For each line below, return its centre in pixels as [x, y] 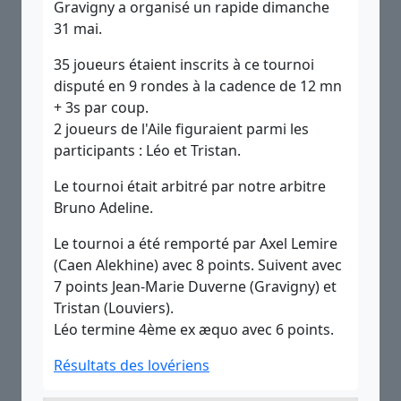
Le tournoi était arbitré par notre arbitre [190, 186]
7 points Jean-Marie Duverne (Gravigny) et [195, 286]
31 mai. [78, 29]
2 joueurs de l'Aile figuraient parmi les [181, 129]
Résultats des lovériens [132, 365]
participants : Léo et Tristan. [147, 150]
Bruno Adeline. [103, 208]
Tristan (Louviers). [114, 308]
